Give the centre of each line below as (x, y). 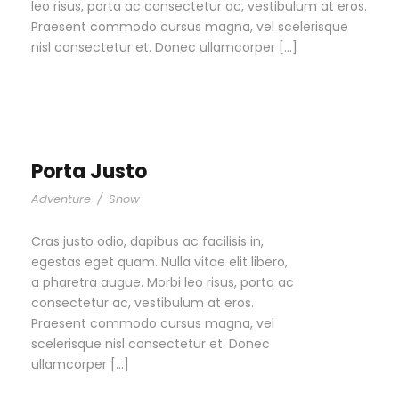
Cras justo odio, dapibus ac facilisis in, (147, 242)
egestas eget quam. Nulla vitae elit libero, (159, 262)
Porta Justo (89, 172)
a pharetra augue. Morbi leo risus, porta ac (163, 283)
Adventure (61, 199)
